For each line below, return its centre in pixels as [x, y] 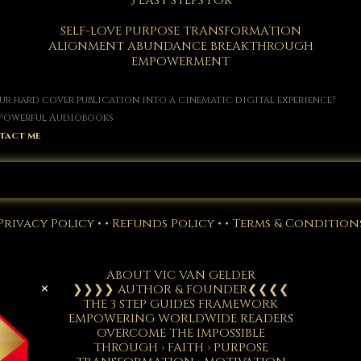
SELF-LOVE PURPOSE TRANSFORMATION [180, 31]
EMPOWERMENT [180, 62]
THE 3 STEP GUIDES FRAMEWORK [180, 304]
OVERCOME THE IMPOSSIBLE [180, 333]
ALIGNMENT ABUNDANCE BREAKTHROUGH [180, 47]
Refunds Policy [163, 223]
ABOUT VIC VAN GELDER [180, 275]
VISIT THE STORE [180, 180]
